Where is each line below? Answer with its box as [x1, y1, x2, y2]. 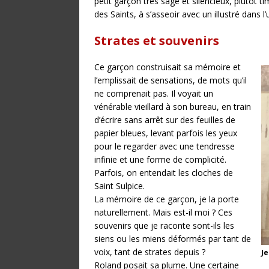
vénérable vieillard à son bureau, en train [94, 101, 251, 112]
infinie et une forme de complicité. [94, 154, 226, 165]
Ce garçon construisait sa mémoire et [94, 61, 241, 73]
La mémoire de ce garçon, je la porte [94, 193, 239, 205]
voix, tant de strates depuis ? [94, 246, 205, 258]
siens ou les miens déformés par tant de [94, 233, 251, 244]
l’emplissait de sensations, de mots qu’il [94, 74, 247, 86]
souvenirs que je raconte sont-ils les [94, 220, 234, 231]
